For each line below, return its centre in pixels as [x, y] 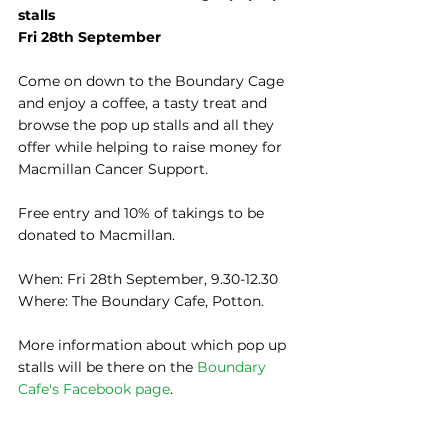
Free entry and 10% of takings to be [143, 213]
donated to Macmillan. [96, 235]
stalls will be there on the [107, 367]
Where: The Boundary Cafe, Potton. [141, 301]
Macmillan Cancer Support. [113, 169]
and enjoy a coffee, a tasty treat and [144, 103]
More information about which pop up [154, 345]
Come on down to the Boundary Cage [153, 81]
